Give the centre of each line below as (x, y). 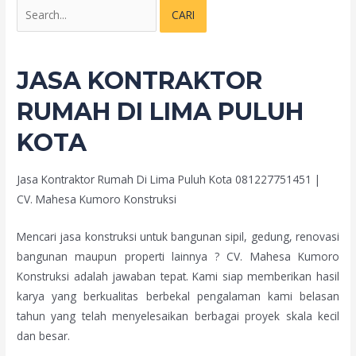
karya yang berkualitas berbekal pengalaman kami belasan (178, 296)
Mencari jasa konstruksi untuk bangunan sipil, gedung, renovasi (178, 236)
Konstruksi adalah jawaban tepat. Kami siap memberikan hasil (178, 276)
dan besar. (44, 335)
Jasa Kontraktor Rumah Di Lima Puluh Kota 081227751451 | (169, 180)
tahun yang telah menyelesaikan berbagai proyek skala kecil (178, 315)
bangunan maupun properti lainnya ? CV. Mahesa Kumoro (178, 256)
